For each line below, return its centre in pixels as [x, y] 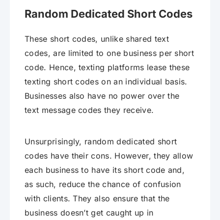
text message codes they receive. [89, 110]
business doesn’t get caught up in [89, 212]
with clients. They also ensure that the [97, 198]
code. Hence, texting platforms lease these [107, 67]
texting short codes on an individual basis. [106, 81]
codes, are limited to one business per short [110, 53]
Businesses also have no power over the [102, 96]
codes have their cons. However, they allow [109, 155]
